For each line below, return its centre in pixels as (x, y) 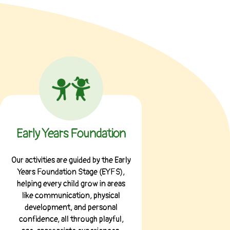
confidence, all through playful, (71, 219)
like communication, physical (71, 195)
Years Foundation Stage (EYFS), (71, 172)
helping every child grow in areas (71, 184)
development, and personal (71, 207)
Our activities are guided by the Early (71, 160)
